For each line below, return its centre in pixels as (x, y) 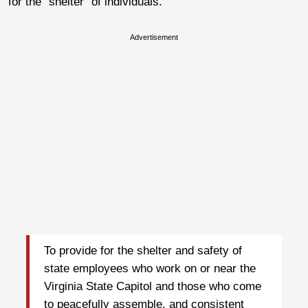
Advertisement (154, 37)
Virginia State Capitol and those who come (153, 287)
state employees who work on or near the (150, 269)
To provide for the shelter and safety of (143, 251)
